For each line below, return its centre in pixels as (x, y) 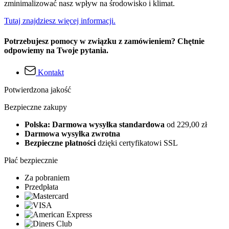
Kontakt (51, 72)
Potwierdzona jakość (38, 89)
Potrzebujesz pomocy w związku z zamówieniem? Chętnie (104, 41)
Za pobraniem (47, 177)
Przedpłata (41, 187)
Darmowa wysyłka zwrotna (72, 133)
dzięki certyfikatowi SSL (137, 143)
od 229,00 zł (187, 124)
